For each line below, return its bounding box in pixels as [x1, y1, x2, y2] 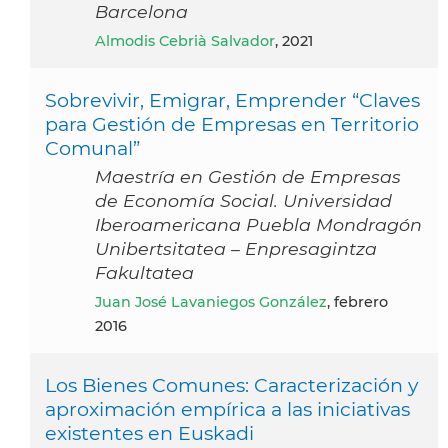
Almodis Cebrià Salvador [106, 31, 275, 50]
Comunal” [45, 135, 140, 160]
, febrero [327, 292, 388, 311]
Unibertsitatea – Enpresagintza [95, 237, 377, 259]
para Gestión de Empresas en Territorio [45, 111, 419, 136]
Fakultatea [95, 261, 194, 283]
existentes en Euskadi [45, 420, 254, 445]
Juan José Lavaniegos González [102, 292, 327, 311]
